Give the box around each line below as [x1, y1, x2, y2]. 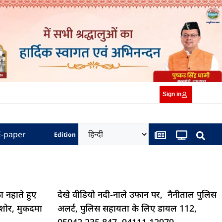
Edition [54, 130, 76, 139]
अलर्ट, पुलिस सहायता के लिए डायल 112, [57, 202, 197, 215]
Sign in [163, 91, 182, 98]
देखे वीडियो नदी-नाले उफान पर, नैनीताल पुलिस [57, 188, 217, 201]
